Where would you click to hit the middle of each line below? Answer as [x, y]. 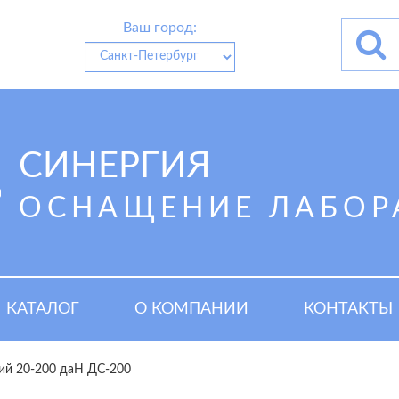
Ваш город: [159, 27]
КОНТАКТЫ [348, 309]
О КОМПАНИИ [191, 309]
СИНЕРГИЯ [115, 167]
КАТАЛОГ [43, 309]
